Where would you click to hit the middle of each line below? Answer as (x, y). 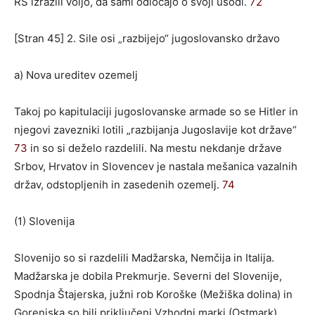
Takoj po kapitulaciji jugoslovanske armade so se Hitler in (156, 111)
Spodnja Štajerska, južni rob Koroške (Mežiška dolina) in (153, 294)
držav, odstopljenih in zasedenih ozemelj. (118, 184)
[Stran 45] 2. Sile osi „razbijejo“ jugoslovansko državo (147, 38)
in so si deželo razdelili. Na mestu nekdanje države (155, 148)
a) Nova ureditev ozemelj (76, 75)
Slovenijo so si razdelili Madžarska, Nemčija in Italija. (144, 257)
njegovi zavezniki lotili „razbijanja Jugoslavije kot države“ (155, 129)
